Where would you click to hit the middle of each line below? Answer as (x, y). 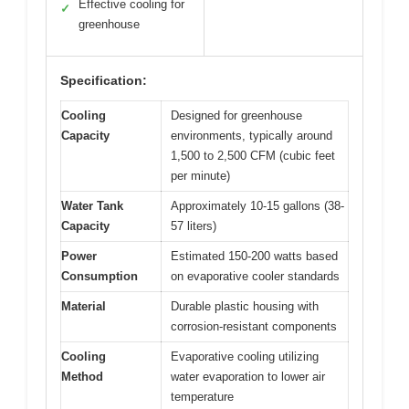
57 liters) (194, 225)
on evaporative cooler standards (255, 276)
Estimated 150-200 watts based (254, 256)
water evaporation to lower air (248, 376)
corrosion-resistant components (254, 326)
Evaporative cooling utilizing (245, 356)
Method (82, 376)
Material (84, 306)
